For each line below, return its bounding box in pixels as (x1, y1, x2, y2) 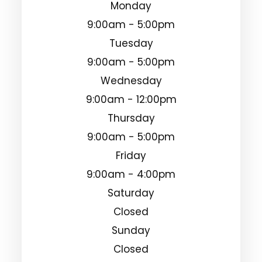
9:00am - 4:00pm (87, 167, 175, 181)
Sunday (112, 223, 150, 237)
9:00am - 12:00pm (85, 92, 177, 106)
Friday (116, 148, 146, 163)
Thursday (107, 111, 155, 125)
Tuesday (109, 36, 153, 50)
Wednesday (100, 73, 162, 88)
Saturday (108, 185, 154, 200)
